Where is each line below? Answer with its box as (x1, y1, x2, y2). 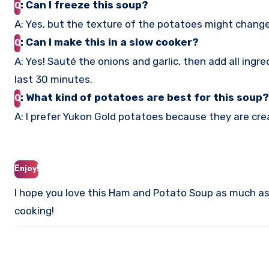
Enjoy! (14, 165, 38, 174)
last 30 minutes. (14, 73, 92, 85)
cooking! (14, 205, 54, 217)
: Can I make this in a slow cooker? (20, 36, 199, 48)
